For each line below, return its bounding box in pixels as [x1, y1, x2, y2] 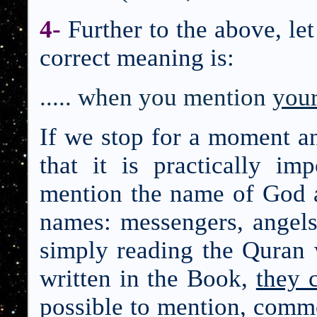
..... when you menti [40, 83, 241, 111]
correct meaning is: [40, 44, 234, 71]
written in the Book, [40, 265, 256, 292]
